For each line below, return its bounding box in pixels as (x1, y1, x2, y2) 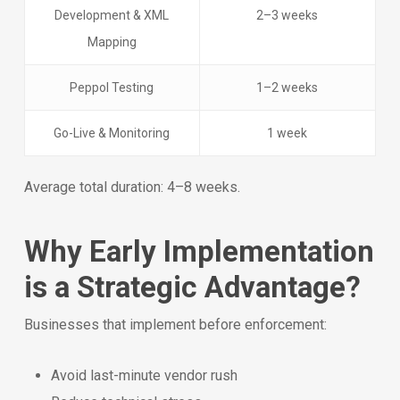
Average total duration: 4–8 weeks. (23, 178, 240, 196)
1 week (267, 125, 308, 140)
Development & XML (54, 7, 170, 22)
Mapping (87, 34, 137, 49)
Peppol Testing (70, 79, 154, 95)
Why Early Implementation (23, 233, 374, 269)
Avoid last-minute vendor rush (50, 366, 237, 384)
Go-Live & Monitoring (54, 125, 171, 140)
